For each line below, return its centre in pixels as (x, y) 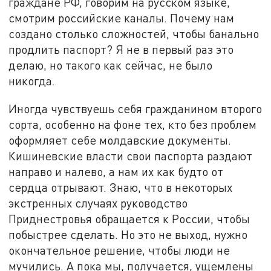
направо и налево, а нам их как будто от (116, 171)
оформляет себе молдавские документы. (120, 140)
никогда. (34, 81)
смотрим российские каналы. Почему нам (122, 18)
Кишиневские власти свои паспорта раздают (131, 155)
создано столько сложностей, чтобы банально (134, 34)
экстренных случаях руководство (98, 203)
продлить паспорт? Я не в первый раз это (121, 50)
